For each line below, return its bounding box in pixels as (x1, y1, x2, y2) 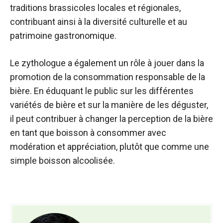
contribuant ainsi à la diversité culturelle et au (10, 16, 187, 27)
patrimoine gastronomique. (10, 30, 116, 41)
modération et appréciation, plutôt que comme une (10, 141, 209, 152)
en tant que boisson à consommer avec (10, 127, 166, 138)
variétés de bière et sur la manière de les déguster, (10, 100, 208, 110)
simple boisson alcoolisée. (10, 155, 115, 166)
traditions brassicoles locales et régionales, (10, 2, 181, 13)
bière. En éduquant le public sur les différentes (10, 86, 194, 96)
